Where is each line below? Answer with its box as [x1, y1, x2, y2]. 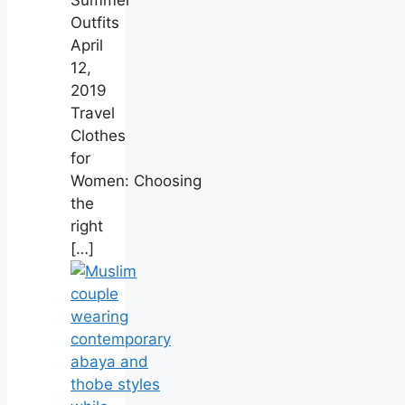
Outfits [71, 13, 119, 32]
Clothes [71, 126, 126, 145]
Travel [71, 103, 115, 122]
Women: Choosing [71, 171, 202, 190]
